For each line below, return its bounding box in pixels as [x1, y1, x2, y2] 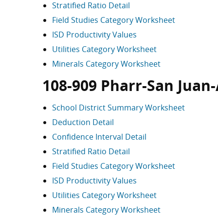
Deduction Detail [52, 117, 114, 127]
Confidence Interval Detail [52, 131, 146, 142]
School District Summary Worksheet [52, 102, 185, 113]
